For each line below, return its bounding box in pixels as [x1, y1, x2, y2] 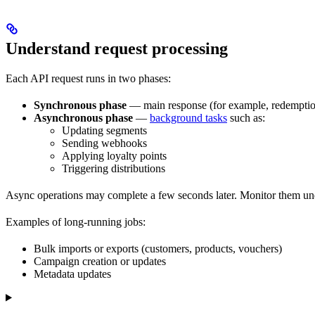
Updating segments [62, 124, 147, 136]
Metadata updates [34, 267, 111, 280]
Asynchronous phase [34, 111, 133, 124]
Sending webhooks [62, 136, 147, 149]
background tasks [150, 111, 227, 124]
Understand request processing [6, 39, 228, 58]
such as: [227, 111, 265, 124]
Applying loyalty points [62, 149, 167, 162]
